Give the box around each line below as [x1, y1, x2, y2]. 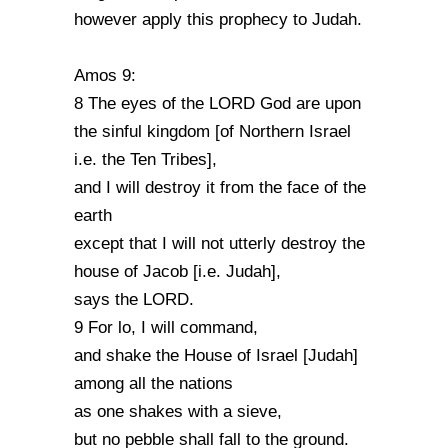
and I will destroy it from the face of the [74, 178, 366, 197]
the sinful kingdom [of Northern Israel [74, 122, 351, 141]
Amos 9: [74, 66, 136, 85]
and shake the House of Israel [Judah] [74, 346, 358, 365]
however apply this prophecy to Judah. [74, 10, 362, 29]
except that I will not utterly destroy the [74, 234, 365, 253]
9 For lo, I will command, [74, 318, 258, 337]
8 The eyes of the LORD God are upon [74, 94, 361, 113]
